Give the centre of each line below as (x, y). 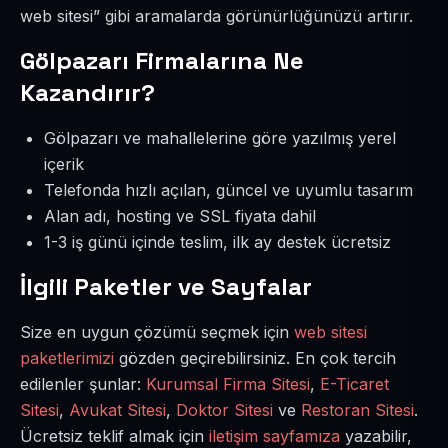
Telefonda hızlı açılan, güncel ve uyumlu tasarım (228, 190)
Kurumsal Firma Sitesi (228, 384)
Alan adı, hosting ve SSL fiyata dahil (180, 216)
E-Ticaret (354, 384)
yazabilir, (376, 436)
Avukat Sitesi (117, 410)
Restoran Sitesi (357, 410)
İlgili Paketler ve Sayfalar (166, 286)
